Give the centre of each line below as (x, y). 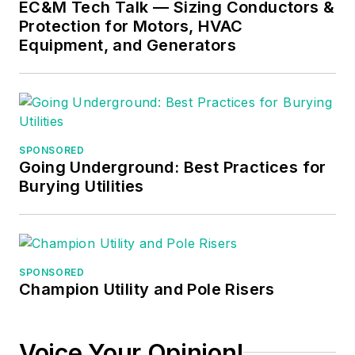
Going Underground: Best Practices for (173, 167)
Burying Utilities (82, 186)
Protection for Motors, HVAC (131, 26)
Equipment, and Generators (128, 45)
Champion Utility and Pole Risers (147, 289)
